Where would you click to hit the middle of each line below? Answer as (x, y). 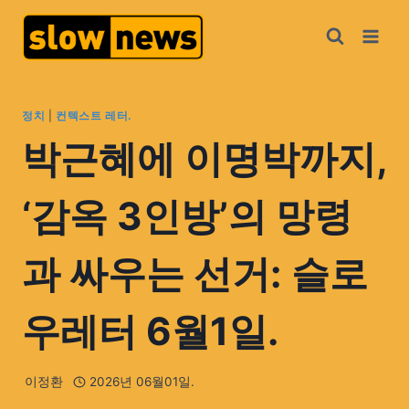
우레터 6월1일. (155, 330)
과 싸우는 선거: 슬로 (195, 273)
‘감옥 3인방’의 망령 (187, 215)
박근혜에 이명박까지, (204, 158)
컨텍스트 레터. (94, 115)
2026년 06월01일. (142, 382)
